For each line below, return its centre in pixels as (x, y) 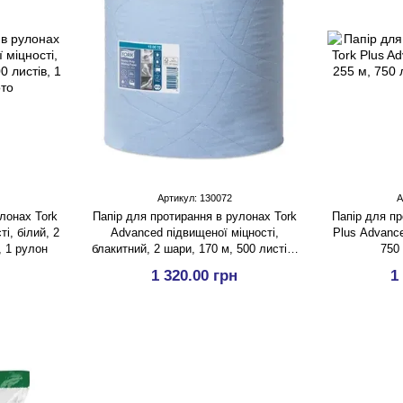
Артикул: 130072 (194, 198)
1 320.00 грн (194, 276)
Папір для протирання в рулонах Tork (194, 216)
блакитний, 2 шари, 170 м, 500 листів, (194, 249)
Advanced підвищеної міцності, (194, 233)
